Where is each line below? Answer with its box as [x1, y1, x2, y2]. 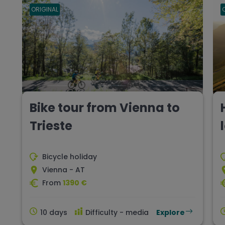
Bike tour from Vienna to [30, 99, 180, 117]
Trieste [30, 118, 72, 135]
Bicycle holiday [42, 152, 97, 162]
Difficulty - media [85, 207, 149, 218]
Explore [156, 207, 185, 218]
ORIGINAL [31, 5, 58, 14]
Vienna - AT [42, 165, 85, 175]
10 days [40, 207, 67, 218]
